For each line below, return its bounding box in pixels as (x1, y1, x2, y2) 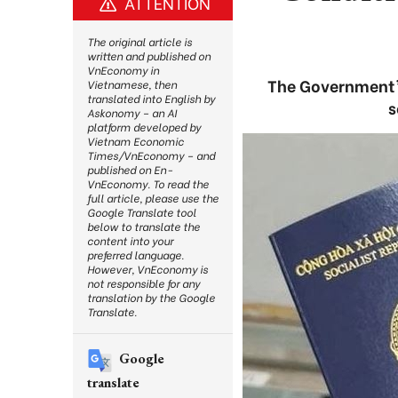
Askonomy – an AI (87, 105, 177, 120)
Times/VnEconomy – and (87, 147, 215, 163)
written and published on (87, 48, 211, 63)
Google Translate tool (87, 204, 196, 219)
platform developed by (87, 119, 201, 134)
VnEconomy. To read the (87, 176, 209, 191)
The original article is (87, 34, 192, 49)
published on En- (87, 162, 172, 177)
